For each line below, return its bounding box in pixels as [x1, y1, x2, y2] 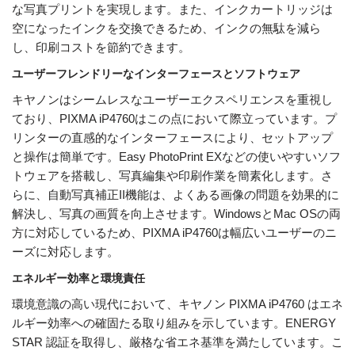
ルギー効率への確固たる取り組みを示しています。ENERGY [12, 316, 336, 330]
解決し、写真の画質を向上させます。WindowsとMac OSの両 [12, 207, 341, 221]
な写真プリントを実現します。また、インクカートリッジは [12, 2, 333, 17]
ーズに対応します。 [12, 245, 119, 259]
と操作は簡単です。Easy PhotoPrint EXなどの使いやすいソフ [12, 150, 341, 164]
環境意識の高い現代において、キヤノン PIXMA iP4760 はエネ [12, 297, 343, 311]
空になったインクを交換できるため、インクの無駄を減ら [12, 21, 321, 36]
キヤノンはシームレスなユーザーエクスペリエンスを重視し [12, 93, 333, 107]
